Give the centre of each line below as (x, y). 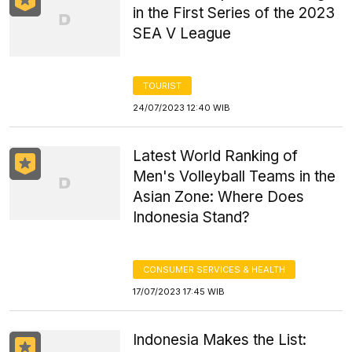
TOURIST (163, 86)
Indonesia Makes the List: (220, 340)
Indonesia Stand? (192, 217)
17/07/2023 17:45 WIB (179, 291)
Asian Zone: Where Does (219, 197)
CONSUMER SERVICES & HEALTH (214, 269)
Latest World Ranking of (216, 156)
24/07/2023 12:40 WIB (182, 108)
